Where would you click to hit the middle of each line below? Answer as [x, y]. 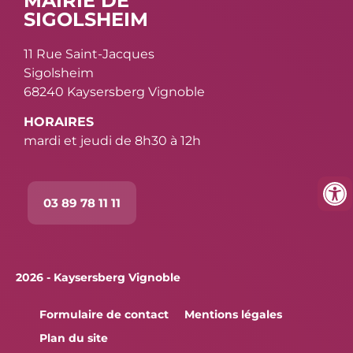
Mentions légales [233, 315]
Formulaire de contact [104, 315]
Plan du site [74, 338]
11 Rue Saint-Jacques [89, 54]
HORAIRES [59, 122]
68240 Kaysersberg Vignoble [114, 91]
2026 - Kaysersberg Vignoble [98, 278]
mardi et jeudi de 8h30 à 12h [112, 141]
